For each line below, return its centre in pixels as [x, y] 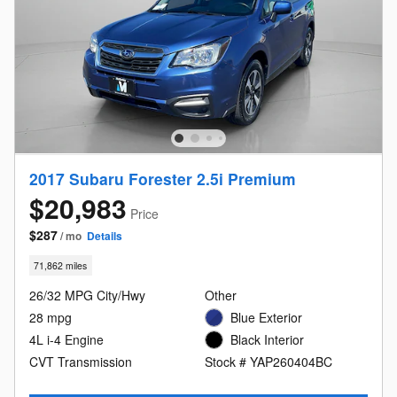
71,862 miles [61, 266]
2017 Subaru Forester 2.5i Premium [163, 178]
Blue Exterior [266, 318]
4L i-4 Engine [66, 340]
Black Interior [267, 340]
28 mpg [51, 318]
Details [105, 235]
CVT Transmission [81, 362]
